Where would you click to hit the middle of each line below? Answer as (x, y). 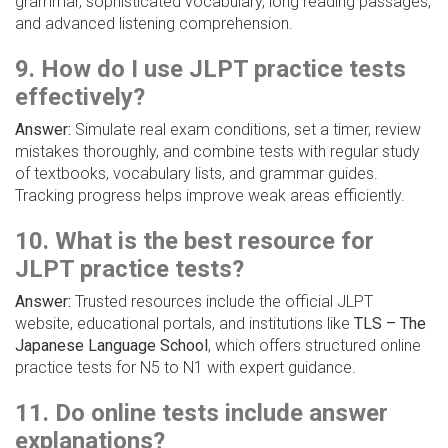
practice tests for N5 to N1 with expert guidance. (185, 368)
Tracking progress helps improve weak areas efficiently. (210, 196)
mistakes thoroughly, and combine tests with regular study (217, 152)
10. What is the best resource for (194, 241)
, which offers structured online (314, 346)
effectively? (80, 97)
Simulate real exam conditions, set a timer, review (246, 130)
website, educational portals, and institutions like (184, 324)
